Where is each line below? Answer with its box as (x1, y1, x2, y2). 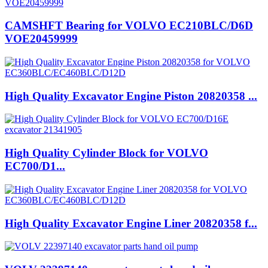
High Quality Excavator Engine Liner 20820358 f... (5, 217, 257, 230)
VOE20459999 (5, 32, 78, 45)
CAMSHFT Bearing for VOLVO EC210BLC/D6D (5, 19, 253, 32)
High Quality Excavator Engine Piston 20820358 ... (5, 89, 257, 102)
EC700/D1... (5, 160, 65, 173)
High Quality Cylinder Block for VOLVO (5, 147, 208, 160)
